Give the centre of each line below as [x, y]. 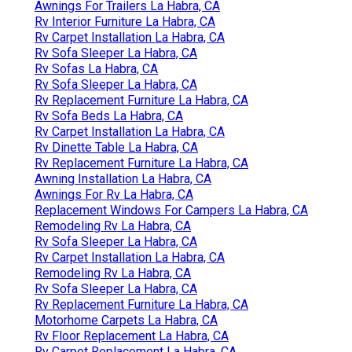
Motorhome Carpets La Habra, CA [126, 320]
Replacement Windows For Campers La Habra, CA [171, 210]
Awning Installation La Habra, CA [123, 178]
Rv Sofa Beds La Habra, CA [109, 115]
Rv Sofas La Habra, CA [96, 68]
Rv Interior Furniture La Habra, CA [125, 21]
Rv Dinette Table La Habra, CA [116, 147]
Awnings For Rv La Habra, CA [114, 194]
